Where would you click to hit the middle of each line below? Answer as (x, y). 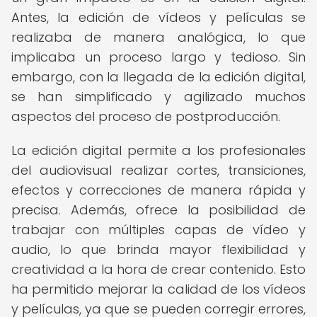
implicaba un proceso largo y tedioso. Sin (158, 57)
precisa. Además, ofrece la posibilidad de (158, 210)
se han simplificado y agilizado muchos (158, 97)
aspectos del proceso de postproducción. (146, 116)
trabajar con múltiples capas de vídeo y (158, 230)
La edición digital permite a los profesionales (158, 150)
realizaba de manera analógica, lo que (158, 37)
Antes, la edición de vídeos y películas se (158, 17)
